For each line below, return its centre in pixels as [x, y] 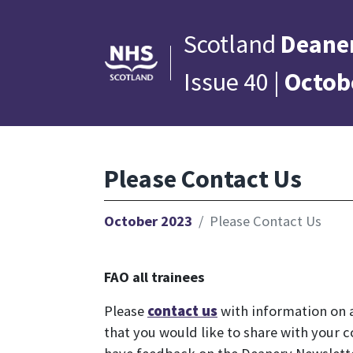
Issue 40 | [234, 82]
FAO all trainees [154, 277]
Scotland [232, 44]
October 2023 [148, 221]
